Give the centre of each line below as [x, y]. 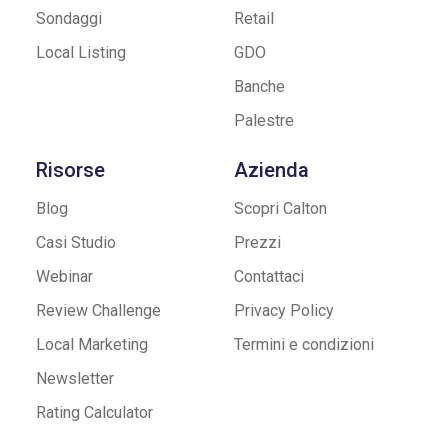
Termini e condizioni [304, 344]
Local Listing [80, 52]
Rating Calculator [94, 412]
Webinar [64, 276]
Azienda [271, 169]
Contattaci [269, 276]
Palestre [264, 120]
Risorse [70, 169]
